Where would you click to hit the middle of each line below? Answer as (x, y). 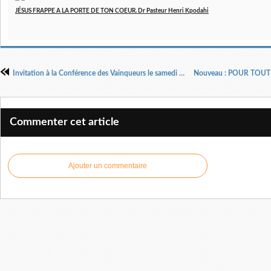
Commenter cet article (64, 122)
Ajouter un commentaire (108, 166)
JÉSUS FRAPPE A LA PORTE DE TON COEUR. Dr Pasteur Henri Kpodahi (112, 11)
